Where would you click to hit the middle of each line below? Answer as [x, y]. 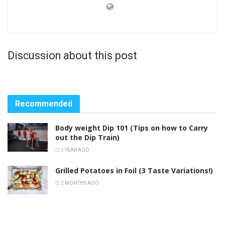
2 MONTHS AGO [79, 183]
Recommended [44, 103]
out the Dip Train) [87, 137]
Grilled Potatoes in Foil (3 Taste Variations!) [134, 170]
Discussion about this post [72, 55]
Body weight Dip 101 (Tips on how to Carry [132, 128]
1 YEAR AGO [75, 150]
